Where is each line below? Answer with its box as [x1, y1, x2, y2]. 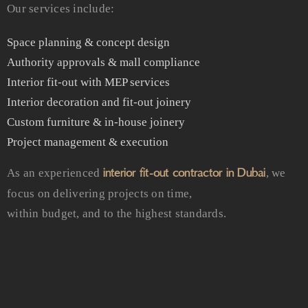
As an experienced [7, 166, 103, 179]
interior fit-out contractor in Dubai [102, 166, 266, 181]
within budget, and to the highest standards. [7, 207, 226, 220]
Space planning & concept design [7, 36, 170, 49]
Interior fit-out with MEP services [7, 76, 170, 89]
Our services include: [7, 2, 115, 15]
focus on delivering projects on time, [7, 187, 192, 200]
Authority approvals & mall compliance [7, 56, 200, 69]
